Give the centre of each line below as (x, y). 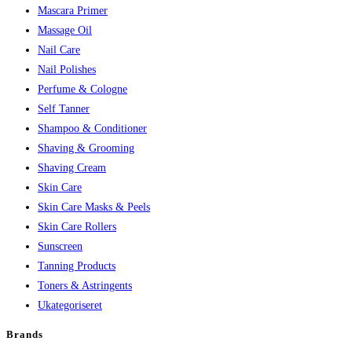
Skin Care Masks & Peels (94, 207)
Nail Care (59, 50)
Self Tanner (64, 109)
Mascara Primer (73, 11)
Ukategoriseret (70, 306)
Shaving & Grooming (86, 148)
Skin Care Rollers (77, 227)
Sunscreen (60, 247)
